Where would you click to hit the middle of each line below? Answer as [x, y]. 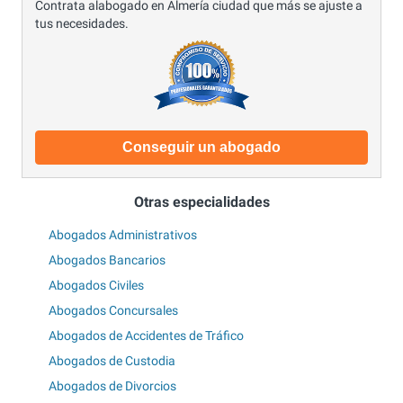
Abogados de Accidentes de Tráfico [146, 336]
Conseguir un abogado [201, 148]
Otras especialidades [201, 201]
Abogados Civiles [96, 286]
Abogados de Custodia [112, 361]
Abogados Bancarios [107, 260]
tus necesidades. [82, 23]
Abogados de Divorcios [112, 386]
